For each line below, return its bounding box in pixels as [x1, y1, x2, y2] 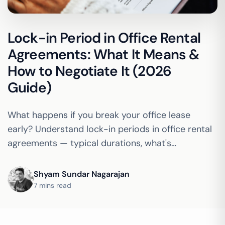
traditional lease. [8, 165, 76, 177]
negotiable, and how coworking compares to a [8, 151, 200, 163]
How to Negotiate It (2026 [8, 62, 172, 80]
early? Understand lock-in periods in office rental [8, 123, 212, 135]
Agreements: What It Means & [8, 45, 199, 64]
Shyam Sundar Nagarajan [34, 168, 130, 179]
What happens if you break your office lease [8, 109, 190, 121]
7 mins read [34, 180, 71, 190]
